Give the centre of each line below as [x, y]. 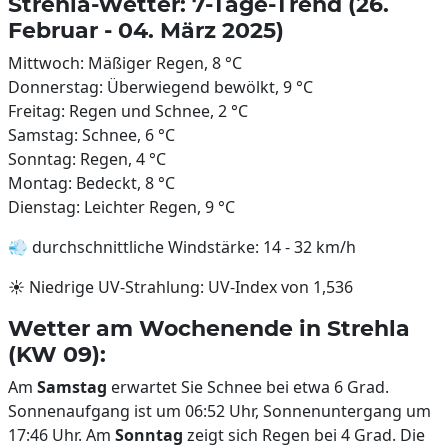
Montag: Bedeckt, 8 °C [91, 183]
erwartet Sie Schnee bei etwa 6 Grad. [248, 387]
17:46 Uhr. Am [61, 435]
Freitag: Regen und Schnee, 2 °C [128, 111]
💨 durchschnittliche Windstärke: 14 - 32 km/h [182, 247]
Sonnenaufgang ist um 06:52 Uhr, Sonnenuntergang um [219, 411]
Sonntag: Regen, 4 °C [87, 159]
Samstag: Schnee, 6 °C [91, 135]
